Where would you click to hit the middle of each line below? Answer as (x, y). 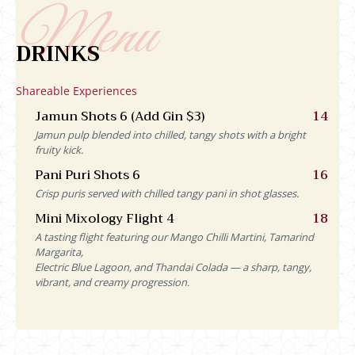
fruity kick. (59, 149)
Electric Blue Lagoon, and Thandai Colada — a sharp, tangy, (173, 267)
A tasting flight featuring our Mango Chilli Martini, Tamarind (174, 237)
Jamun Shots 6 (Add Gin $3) (120, 116)
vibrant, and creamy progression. (112, 282)
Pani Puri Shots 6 (88, 175)
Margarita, (59, 252)
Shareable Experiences (76, 90)
